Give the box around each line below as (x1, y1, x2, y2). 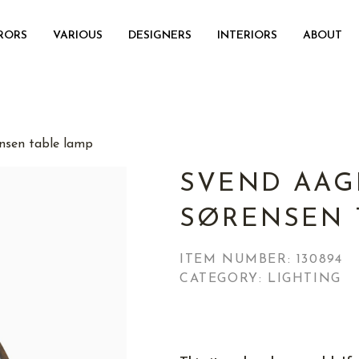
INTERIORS (217, 30, 277, 42)
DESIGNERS (128, 30, 192, 42)
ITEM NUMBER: (179, 253, 296, 266)
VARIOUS (53, 30, 103, 42)
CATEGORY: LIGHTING (179, 272, 341, 285)
